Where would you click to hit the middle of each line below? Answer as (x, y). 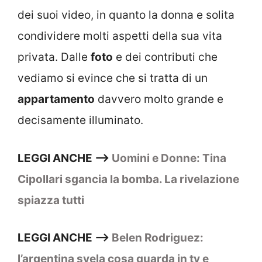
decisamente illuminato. (80, 120)
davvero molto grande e (159, 99)
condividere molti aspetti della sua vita (120, 36)
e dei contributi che (165, 57)
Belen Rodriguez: (158, 238)
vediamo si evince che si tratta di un (113, 78)
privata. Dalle (54, 57)
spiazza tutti (51, 200)
